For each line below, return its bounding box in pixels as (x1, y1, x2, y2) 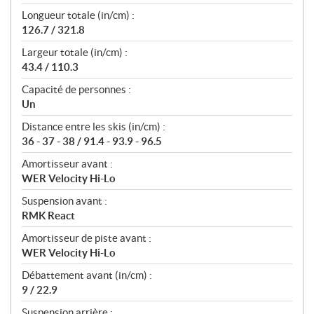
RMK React (22, 210, 75, 222)
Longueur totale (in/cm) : (22, 9, 135, 22)
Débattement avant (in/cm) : (22, 269, 152, 282)
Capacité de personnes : (22, 83, 131, 96)
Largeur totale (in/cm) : (22, 46, 128, 59)
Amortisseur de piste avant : (22, 232, 151, 245)
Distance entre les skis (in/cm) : (22, 121, 165, 133)
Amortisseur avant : (22, 158, 113, 170)
